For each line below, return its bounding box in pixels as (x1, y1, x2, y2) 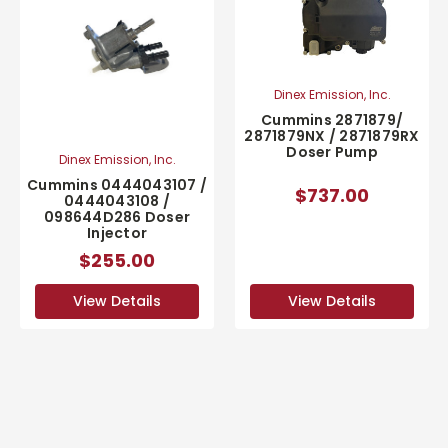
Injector (87, 223, 147, 244)
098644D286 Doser (44, 207, 190, 228)
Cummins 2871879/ (261, 110, 403, 131)
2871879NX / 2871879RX (244, 126, 420, 147)
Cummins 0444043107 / (27, 175, 207, 196)
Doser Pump (286, 142, 378, 163)
